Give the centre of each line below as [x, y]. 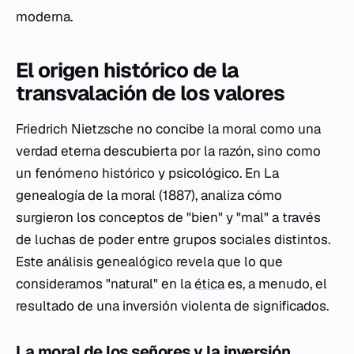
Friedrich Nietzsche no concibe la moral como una [168, 129]
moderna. [44, 17]
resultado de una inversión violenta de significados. [172, 306]
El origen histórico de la [127, 70]
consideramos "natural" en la [105, 284]
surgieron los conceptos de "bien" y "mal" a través [168, 217]
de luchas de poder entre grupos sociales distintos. [173, 239]
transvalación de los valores [151, 93]
